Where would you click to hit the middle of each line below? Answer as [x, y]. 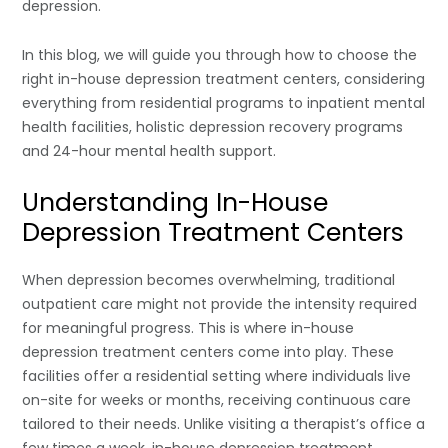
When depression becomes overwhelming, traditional [209, 279]
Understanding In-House [175, 202]
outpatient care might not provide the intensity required [220, 303]
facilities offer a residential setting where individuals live [217, 375]
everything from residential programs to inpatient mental [224, 102]
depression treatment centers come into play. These [208, 351]
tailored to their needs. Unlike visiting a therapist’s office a [224, 423]
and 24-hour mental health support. [149, 150]
